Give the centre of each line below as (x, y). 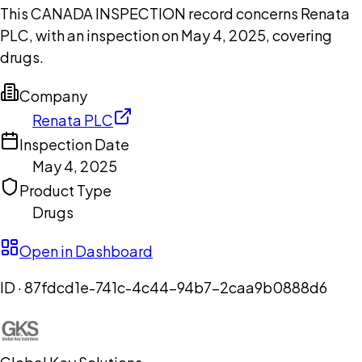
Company (53, 96)
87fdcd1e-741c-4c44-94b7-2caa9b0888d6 (176, 288)
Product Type (65, 191)
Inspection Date (74, 145)
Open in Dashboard (86, 251)
